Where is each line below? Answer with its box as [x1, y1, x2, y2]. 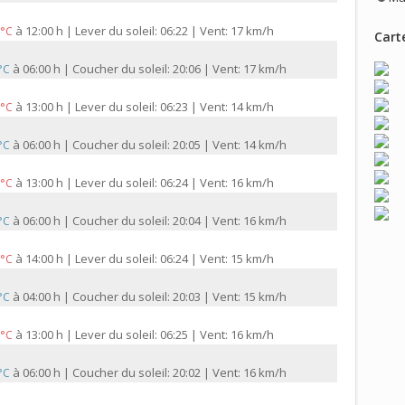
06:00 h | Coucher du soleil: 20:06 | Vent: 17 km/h [23, 61, 287, 78]
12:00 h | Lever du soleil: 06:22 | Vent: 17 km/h [25, 23, 274, 40]
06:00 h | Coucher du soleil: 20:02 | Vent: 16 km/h [23, 364, 287, 381]
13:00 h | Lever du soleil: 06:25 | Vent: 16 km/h [25, 326, 274, 344]
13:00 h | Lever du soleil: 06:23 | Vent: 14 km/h [25, 99, 274, 116]
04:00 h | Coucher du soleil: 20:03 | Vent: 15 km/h [23, 288, 287, 306]
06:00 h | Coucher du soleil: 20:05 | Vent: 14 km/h [23, 137, 287, 154]
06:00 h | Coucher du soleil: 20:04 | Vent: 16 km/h [23, 212, 287, 230]
